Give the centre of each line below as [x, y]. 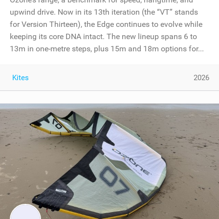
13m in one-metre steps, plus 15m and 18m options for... [107, 49]
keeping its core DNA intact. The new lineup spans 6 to [103, 37]
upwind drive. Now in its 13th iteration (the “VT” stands [104, 12]
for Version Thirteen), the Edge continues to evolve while [106, 24]
